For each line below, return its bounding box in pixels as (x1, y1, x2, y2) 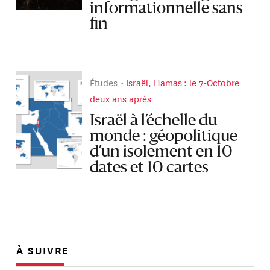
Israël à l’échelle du (90, 113, 218, 129)
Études (90, 75, 118, 90)
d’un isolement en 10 (90, 144, 233, 160)
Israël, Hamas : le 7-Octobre (126, 75, 240, 90)
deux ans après (90, 92, 152, 106)
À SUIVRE (16, 242, 70, 257)
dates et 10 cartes (90, 160, 209, 176)
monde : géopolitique (90, 128, 238, 145)
